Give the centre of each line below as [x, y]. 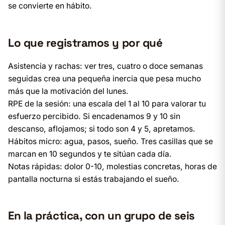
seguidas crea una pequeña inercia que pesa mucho [104, 79]
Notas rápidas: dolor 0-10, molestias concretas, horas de [113, 166]
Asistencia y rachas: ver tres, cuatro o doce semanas [105, 66]
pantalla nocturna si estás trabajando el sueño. [94, 179]
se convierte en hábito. [50, 6]
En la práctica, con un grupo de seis [101, 216]
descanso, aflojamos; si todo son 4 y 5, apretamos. [102, 129]
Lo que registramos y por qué [85, 43]
